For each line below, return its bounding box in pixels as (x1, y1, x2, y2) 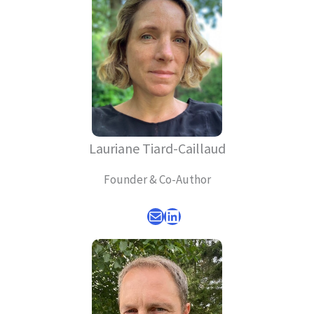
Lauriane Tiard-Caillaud (88, 139, 226, 158)
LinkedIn (163, 204, 172, 226)
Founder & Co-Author (103, 172, 211, 188)
